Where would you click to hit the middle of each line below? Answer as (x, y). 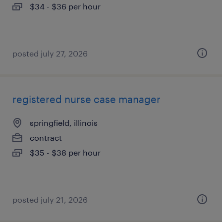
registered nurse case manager (86, 99)
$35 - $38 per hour (65, 152)
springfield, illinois (64, 123)
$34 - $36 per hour (65, 6)
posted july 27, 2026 (50, 53)
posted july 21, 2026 (50, 199)
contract (46, 138)
